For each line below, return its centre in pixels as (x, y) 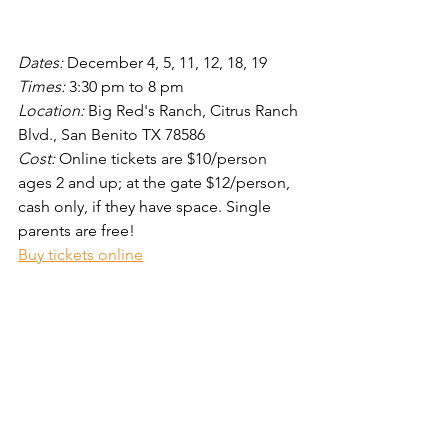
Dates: (42, 63)
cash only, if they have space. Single (146, 207)
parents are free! (76, 231)
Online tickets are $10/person (165, 159)
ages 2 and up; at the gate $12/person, (156, 183)
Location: (51, 111)
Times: (43, 87)
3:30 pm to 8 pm (126, 87)
